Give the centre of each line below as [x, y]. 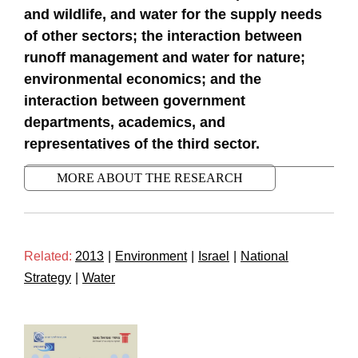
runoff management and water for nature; [165, 58]
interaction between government [135, 101]
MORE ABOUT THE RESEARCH [150, 178]
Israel [214, 257]
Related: [48, 257]
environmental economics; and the [143, 79]
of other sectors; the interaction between [163, 36]
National [265, 257]
